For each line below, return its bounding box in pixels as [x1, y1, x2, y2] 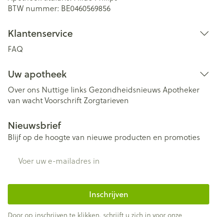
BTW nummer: [8, 2, 61, 14]
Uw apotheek [8, 67, 66, 81]
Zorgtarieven [84, 94, 129, 106]
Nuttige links [42, 84, 87, 95]
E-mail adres [7, 149, 52, 160]
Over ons [8, 84, 40, 95]
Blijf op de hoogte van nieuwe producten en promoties [8, 131, 200, 142]
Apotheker [163, 84, 200, 95]
